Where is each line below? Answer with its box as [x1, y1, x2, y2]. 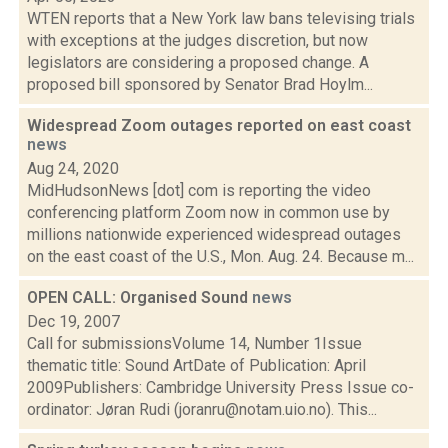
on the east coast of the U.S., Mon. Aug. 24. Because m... [27, 247, 414, 266]
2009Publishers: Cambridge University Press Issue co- [27, 378, 414, 397]
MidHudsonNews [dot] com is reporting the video [27, 181, 371, 200]
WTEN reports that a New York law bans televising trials [27, 9, 415, 28]
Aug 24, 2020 [27, 159, 119, 178]
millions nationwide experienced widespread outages [27, 225, 401, 244]
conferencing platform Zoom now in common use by [27, 203, 390, 222]
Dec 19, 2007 [27, 312, 120, 331]
